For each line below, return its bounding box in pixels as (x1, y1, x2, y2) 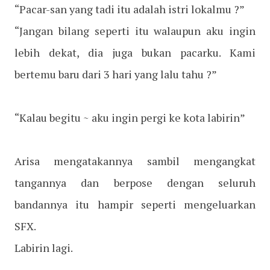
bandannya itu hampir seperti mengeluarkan (14, 197, 256, 212)
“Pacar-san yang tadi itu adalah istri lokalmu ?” (14, 2, 245, 17)
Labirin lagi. (14, 240, 73, 256)
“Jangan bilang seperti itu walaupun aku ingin (14, 24, 256, 39)
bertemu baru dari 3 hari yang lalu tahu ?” (14, 67, 217, 82)
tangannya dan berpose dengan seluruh (14, 175, 256, 190)
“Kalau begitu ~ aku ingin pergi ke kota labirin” (14, 110, 245, 125)
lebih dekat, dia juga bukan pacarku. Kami (14, 45, 256, 60)
